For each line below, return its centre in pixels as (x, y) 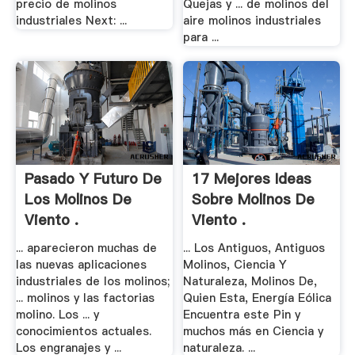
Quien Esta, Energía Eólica (258, 298)
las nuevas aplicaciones (81, 264)
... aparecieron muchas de (86, 248)
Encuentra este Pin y (242, 314)
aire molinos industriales (252, 20)
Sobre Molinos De (254, 200)
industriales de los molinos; (92, 281)
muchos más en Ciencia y (254, 331)
